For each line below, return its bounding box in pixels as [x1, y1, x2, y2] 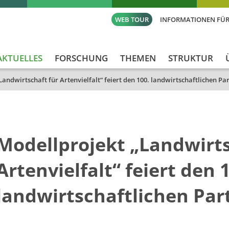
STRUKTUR [168, 52, 213, 64]
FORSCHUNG [55, 52, 108, 64]
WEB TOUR [115, 15, 149, 24]
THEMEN [120, 52, 156, 64]
